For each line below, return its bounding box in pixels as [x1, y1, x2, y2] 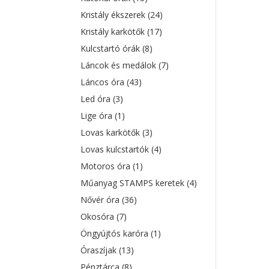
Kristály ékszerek [80, 9, 148, 20]
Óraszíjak [80, 244, 119, 256]
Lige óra [80, 110, 115, 121]
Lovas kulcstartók [80, 144, 152, 155]
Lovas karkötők [80, 127, 143, 138]
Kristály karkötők [80, 26, 148, 37]
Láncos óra [80, 76, 127, 88]
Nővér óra [80, 194, 122, 205]
